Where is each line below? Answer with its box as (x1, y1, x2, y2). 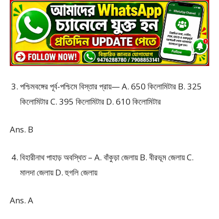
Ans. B (10, 124, 33, 135)
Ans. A (10, 195, 33, 206)
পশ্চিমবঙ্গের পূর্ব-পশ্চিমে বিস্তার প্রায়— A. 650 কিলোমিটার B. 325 (20, 81, 202, 92)
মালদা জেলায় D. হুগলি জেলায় (20, 167, 97, 178)
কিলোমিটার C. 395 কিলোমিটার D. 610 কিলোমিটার (20, 96, 161, 107)
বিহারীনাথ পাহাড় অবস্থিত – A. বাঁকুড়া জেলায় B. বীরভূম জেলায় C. (20, 152, 194, 163)
